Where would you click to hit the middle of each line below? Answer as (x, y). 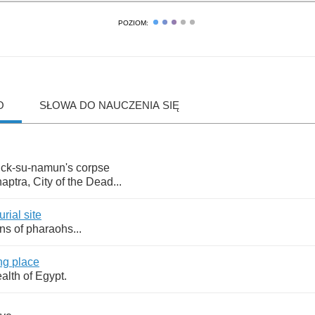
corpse (93, 168)
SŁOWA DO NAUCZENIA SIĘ (109, 105)
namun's (52, 168)
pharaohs (50, 229)
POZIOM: (133, 23)
